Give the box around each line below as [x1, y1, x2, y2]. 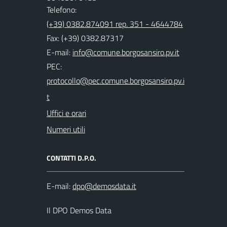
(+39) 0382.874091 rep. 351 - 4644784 [47, 18, 183, 30]
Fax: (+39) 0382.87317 [47, 32, 124, 44]
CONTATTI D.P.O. [47, 153, 96, 163]
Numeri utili [47, 123, 85, 135]
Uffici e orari [47, 107, 86, 119]
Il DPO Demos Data [47, 204, 111, 216]
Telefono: [47, 4, 77, 16]
